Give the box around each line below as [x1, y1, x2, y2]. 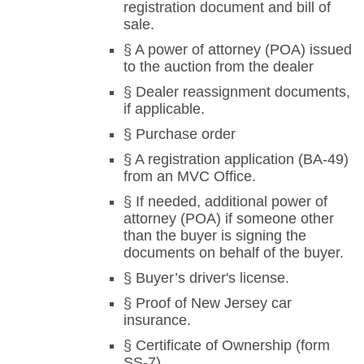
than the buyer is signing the [123, 227, 306, 245]
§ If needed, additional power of [123, 193, 327, 210]
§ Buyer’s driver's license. [123, 270, 289, 287]
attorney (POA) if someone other [123, 210, 334, 227]
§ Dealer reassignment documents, [123, 84, 350, 101]
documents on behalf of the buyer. [123, 245, 344, 262]
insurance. [123, 312, 191, 329]
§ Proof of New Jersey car [123, 295, 292, 312]
